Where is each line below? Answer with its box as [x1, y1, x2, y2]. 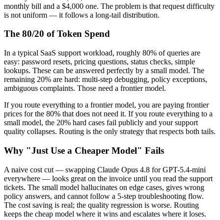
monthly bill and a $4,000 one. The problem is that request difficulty [4, 1, 215, 10]
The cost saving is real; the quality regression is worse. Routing [4, 200, 199, 209]
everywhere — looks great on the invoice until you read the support [4, 174, 213, 183]
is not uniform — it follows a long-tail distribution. [4, 10, 160, 19]
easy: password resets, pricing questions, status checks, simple [4, 57, 195, 66]
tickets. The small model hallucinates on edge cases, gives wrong [4, 183, 204, 192]
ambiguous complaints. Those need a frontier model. [4, 84, 166, 93]
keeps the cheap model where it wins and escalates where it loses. [4, 209, 206, 218]
